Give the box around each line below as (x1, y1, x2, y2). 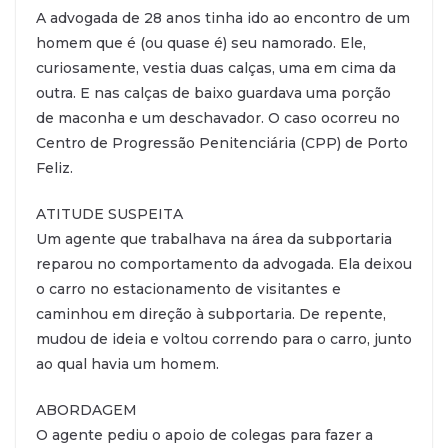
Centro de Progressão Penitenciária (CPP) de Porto (36, 133, 408, 152)
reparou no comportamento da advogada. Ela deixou (36, 254, 412, 273)
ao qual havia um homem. (36, 354, 219, 373)
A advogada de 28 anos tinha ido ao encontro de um (36, 8, 410, 27)
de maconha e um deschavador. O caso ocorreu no (36, 108, 400, 127)
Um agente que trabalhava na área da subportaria (36, 229, 392, 248)
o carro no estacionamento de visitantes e (36, 279, 341, 298)
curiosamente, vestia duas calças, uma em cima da (36, 58, 396, 77)
